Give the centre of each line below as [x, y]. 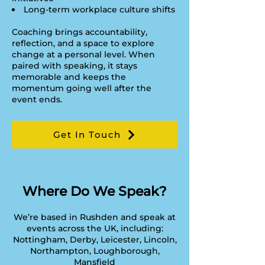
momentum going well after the [82, 88]
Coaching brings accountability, [80, 32]
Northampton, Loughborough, [95, 251]
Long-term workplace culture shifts [99, 9]
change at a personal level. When [83, 54]
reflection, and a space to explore [83, 43]
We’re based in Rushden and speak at [95, 217]
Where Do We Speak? [95, 191]
